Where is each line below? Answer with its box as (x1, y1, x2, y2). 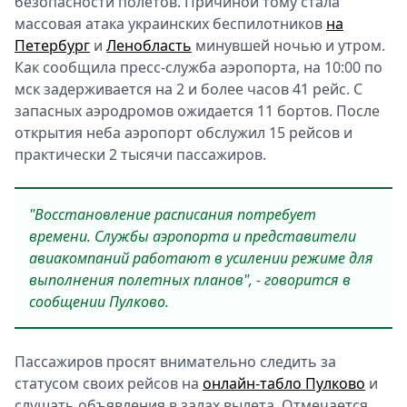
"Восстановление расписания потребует (29, 204, 316, 224)
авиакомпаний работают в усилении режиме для (29, 248, 373, 268)
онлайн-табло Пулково (203, 373, 365, 393)
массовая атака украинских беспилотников (15, 14, 326, 34)
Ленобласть (106, 35, 192, 55)
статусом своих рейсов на (15, 373, 203, 393)
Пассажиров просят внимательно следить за (15, 352, 336, 372)
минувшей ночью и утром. (192, 35, 385, 55)
